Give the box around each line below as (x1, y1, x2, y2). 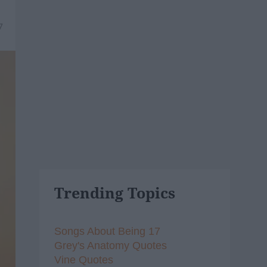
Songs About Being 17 (54, 225, 160, 237)
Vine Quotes (54, 253, 113, 266)
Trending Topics (54, 182, 175, 203)
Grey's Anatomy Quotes (54, 239, 167, 252)
